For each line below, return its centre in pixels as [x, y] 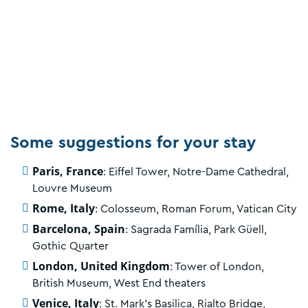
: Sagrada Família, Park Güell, [196, 229]
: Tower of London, [217, 266]
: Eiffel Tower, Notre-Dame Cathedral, [196, 172]
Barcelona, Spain [79, 229]
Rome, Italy [64, 208]
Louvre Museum [72, 188]
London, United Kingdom [101, 266]
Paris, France [68, 171]
